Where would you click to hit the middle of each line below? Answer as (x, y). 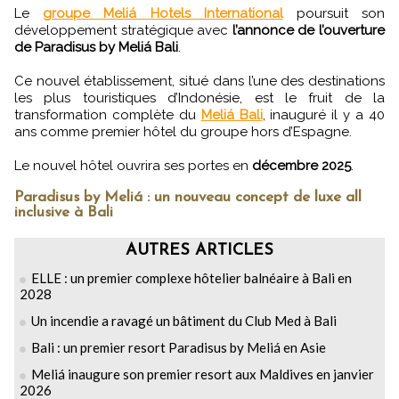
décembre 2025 (301, 165)
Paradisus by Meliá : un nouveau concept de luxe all (188, 197)
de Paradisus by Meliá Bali (96, 47)
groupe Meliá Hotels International (163, 13)
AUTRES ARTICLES (199, 250)
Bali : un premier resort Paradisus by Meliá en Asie (179, 347)
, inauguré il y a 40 (324, 114)
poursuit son (334, 13)
